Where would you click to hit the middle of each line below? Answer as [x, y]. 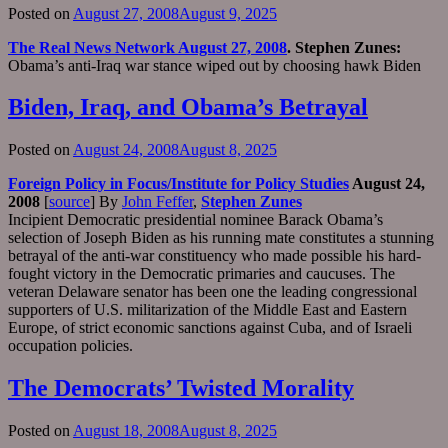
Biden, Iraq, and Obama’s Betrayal [188, 107]
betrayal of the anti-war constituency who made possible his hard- [214, 256]
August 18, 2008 [126, 431]
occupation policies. [70, 346]
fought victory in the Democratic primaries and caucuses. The [201, 274]
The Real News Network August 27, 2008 [147, 47]
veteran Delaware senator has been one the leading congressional [212, 292]
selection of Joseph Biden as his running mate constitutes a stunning [221, 238]
